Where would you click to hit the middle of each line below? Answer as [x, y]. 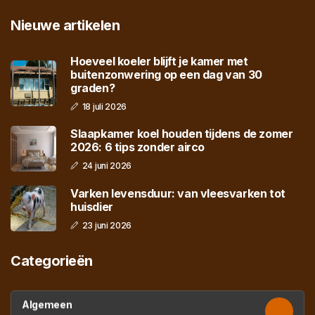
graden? [93, 88]
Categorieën [52, 261]
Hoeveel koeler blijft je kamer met [159, 62]
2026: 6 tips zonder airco [137, 147]
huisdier [92, 206]
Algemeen [47, 304]
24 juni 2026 [107, 165]
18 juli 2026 [104, 107]
